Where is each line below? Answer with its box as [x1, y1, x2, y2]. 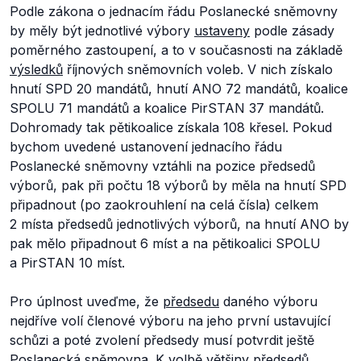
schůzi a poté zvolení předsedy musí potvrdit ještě [10, 332, 314, 348]
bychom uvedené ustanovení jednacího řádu [10, 139, 282, 155]
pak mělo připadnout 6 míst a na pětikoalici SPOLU [10, 235, 321, 251]
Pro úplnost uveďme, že [10, 293, 163, 309]
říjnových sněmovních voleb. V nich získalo [63, 61, 333, 77]
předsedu [163, 293, 219, 309]
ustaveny [194, 23, 250, 39]
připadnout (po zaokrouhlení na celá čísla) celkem [10, 197, 318, 213]
